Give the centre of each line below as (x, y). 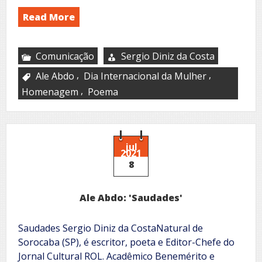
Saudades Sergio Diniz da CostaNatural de (111, 228)
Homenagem (50, 92)
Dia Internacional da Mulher (145, 76)
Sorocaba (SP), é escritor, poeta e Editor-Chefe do (126, 242)
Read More (49, 17)
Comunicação (65, 56)
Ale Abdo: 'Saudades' (131, 197)
